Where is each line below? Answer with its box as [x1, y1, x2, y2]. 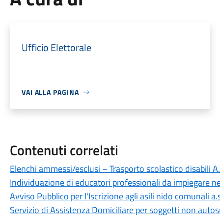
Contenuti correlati [9, 139, 118, 161]
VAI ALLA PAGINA [21, 87, 79, 97]
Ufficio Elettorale [21, 40, 91, 55]
